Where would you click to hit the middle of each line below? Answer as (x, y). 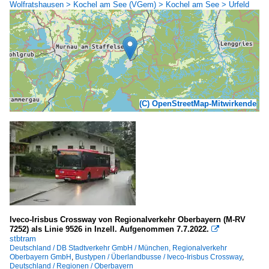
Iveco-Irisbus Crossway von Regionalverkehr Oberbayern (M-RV (128, 219)
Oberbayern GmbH (41, 257)
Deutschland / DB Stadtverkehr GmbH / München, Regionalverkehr (118, 248)
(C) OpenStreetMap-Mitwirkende (198, 103)
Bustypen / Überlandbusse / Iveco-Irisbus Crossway (159, 257)
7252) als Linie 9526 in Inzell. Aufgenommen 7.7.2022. (109, 229)
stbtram (23, 238)
